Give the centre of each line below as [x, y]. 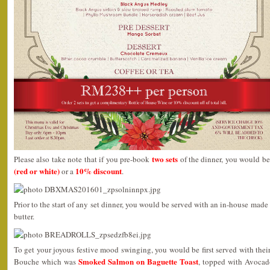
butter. [24, 216]
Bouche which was [46, 261]
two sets [165, 159]
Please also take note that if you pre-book [83, 159]
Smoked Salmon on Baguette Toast [138, 261]
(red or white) [37, 171]
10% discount [99, 171]
